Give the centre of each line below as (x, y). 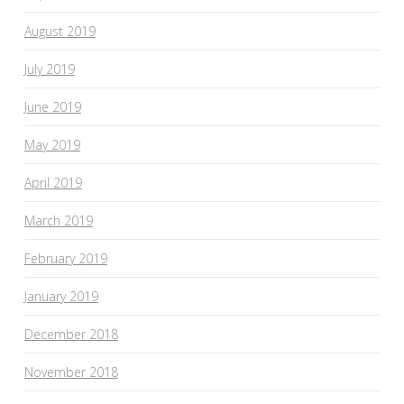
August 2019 (60, 31)
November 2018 (71, 372)
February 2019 (65, 258)
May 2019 (52, 144)
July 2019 (49, 69)
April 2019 (53, 182)
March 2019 (58, 220)
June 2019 (52, 106)
